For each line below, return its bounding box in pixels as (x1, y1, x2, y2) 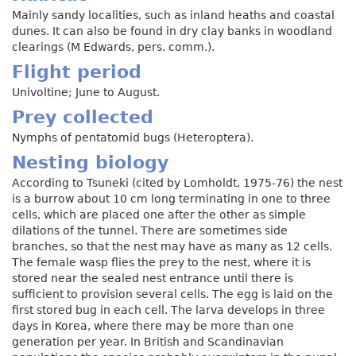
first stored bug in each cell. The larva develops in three (12, 303, 325, 316)
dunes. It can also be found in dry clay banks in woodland (12, 24, 332, 37)
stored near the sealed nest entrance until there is (12, 271, 293, 284)
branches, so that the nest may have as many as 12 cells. (12, 239, 332, 253)
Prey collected (12, 106, 153, 127)
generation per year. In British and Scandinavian (12, 335, 284, 348)
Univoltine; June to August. (12, 85, 160, 99)
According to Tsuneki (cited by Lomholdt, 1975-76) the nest (12, 176, 342, 189)
